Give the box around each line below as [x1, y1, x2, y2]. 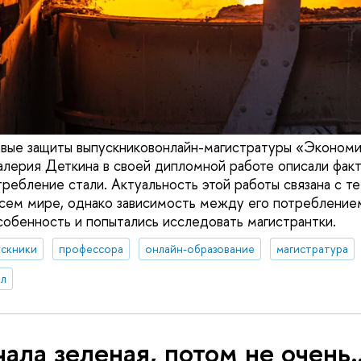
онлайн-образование [144, 241, 255, 257]
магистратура [276, 241, 348, 257]
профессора [58, 241, 123, 257]
